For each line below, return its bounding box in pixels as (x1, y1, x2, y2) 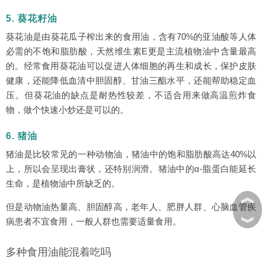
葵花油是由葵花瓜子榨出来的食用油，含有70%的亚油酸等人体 (6, 32, 256, 42)
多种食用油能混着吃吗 (6, 246, 111, 258)
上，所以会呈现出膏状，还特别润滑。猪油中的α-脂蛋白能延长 (6, 164, 256, 174)
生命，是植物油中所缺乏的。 (6, 178, 120, 188)
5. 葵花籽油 (6, 13, 57, 23)
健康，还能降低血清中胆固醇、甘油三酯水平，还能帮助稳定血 (6, 75, 256, 85)
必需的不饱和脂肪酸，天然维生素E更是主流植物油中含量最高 (6, 46, 256, 56)
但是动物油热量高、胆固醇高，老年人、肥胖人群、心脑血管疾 (6, 202, 256, 212)
